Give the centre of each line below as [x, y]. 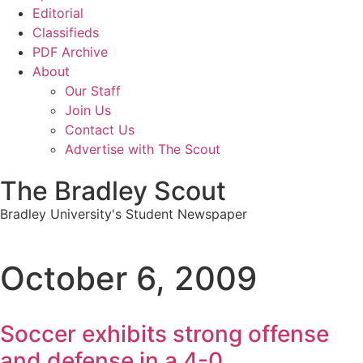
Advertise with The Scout [143, 149]
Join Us [88, 110]
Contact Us [100, 130]
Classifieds [66, 32]
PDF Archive [70, 52]
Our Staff [93, 91]
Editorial [58, 13]
